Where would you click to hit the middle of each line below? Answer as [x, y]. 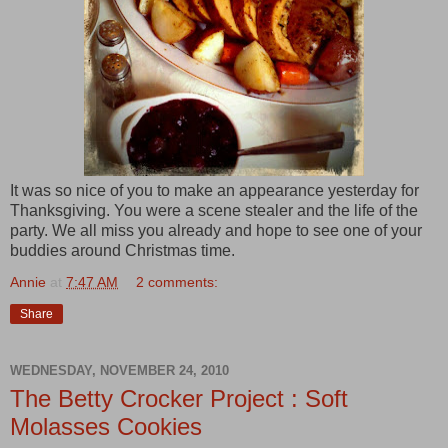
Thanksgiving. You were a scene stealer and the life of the [214, 210]
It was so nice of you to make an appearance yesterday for [214, 190]
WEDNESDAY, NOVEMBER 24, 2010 [119, 370]
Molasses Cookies [106, 426]
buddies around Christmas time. [122, 250]
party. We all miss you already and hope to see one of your [216, 230]
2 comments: [177, 281]
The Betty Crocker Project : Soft [179, 398]
